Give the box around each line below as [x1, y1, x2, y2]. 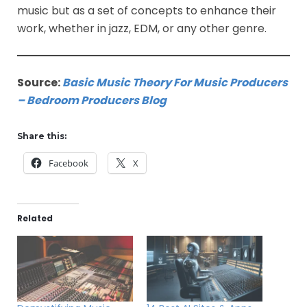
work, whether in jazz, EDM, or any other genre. [17, 20, 267, 36]
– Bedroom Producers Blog [17, 92, 167, 108]
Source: [17, 74, 62, 90]
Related [17, 212, 53, 224]
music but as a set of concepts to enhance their [17, 2, 276, 19]
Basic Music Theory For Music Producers [62, 74, 288, 90]
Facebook [49, 156, 88, 169]
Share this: [17, 130, 66, 141]
